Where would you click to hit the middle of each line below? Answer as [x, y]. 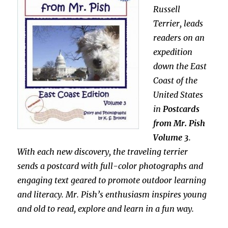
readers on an [179, 38]
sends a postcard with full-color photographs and [110, 166]
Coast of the [176, 81]
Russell [167, 9]
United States [178, 95]
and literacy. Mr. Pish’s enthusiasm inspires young [112, 195]
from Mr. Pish [179, 123]
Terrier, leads [178, 24]
